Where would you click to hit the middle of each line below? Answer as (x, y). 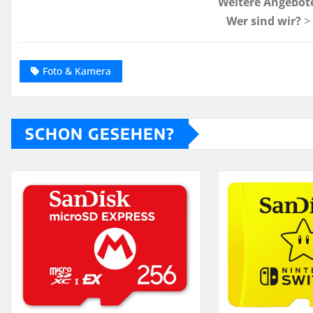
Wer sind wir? (264, 21)
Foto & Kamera (77, 71)
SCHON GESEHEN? (100, 134)
